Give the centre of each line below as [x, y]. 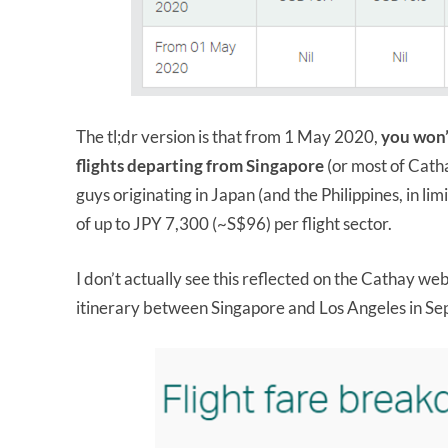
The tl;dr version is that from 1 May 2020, [228, 136]
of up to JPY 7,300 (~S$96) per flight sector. [234, 223]
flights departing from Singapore [200, 165]
